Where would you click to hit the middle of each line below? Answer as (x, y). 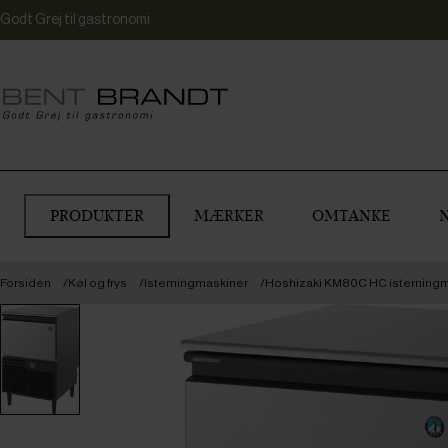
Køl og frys (97, 283)
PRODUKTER (97, 216)
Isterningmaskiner (196, 283)
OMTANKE (351, 216)
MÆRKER (229, 216)
